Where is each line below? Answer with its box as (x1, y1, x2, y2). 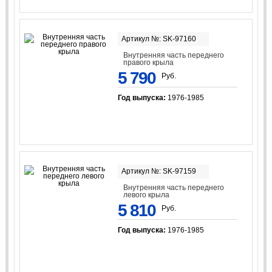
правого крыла (123, 58, 174, 67)
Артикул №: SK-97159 (121, 166, 196, 175)
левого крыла (123, 190, 170, 199)
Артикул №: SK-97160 (121, 35, 196, 44)
